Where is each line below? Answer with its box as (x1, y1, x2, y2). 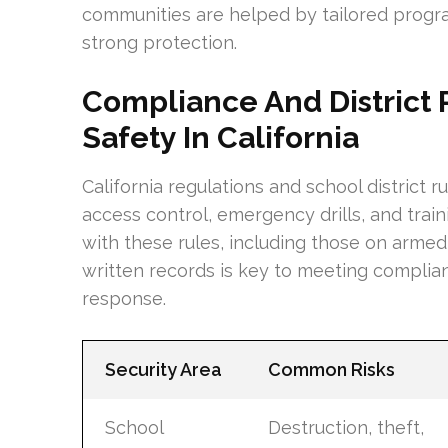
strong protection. (82, 31, 237, 53)
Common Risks (267, 358, 395, 380)
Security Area (104, 358, 222, 380)
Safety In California (82, 119, 359, 155)
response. (82, 287, 166, 309)
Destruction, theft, (267, 416, 424, 438)
